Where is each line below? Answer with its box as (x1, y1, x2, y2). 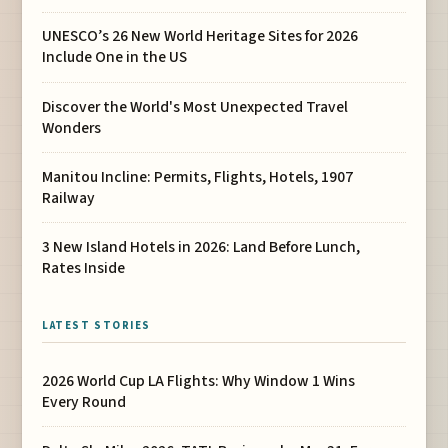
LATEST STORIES (42, 317, 151, 333)
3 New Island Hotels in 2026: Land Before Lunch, (42, 235, 361, 258)
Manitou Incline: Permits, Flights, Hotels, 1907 (42, 165, 354, 188)
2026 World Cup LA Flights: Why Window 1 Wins (42, 369, 356, 392)
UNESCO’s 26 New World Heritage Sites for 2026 (42, 25, 359, 48)
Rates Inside (42, 256, 126, 279)
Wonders (42, 116, 102, 139)
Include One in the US (42, 46, 188, 69)
